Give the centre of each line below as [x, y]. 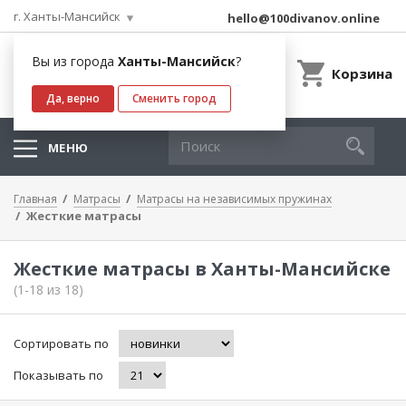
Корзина [362, 73]
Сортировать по [61, 343]
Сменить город [174, 98]
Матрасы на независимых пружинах [234, 199]
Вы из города [75, 61]
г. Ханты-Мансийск [67, 16]
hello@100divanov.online [304, 18]
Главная [35, 199]
